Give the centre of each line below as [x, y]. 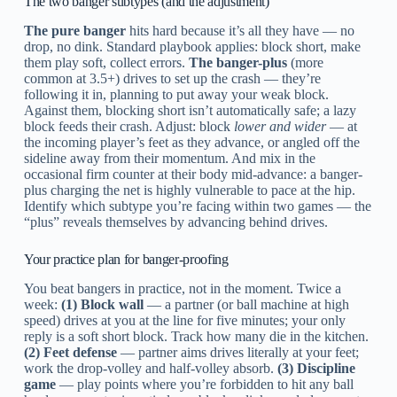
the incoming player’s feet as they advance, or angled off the [191, 142]
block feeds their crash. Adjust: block [128, 126]
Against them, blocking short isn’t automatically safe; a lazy [190, 110]
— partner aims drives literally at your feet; [237, 352]
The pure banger [74, 30]
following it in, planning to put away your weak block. [176, 94]
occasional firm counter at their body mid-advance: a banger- [193, 174]
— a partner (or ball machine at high [246, 304]
